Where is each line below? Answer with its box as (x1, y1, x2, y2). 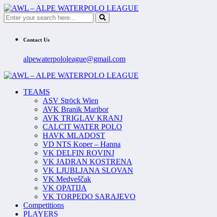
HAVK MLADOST (43, 131, 105, 139)
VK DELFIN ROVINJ (43, 148, 114, 157)
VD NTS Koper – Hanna (43, 139, 121, 148)
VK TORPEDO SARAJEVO (43, 192, 136, 201)
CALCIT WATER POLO (43, 122, 122, 131)
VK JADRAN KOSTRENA (43, 157, 132, 166)
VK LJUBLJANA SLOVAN (43, 166, 133, 174)
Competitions (23, 201, 64, 209)
